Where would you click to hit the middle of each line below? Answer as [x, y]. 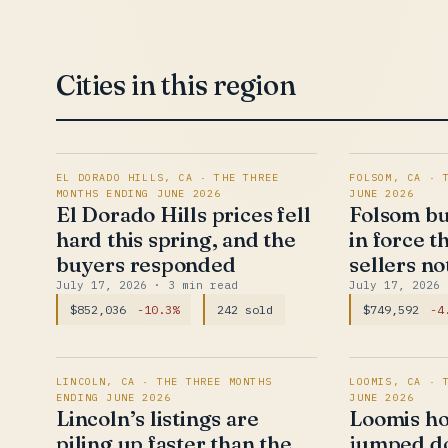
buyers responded [146, 264]
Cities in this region [176, 85]
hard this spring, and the [176, 239]
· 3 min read [196, 285]
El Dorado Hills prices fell [183, 214]
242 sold [245, 309]
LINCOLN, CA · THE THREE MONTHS [164, 381]
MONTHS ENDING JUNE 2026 [139, 193]
